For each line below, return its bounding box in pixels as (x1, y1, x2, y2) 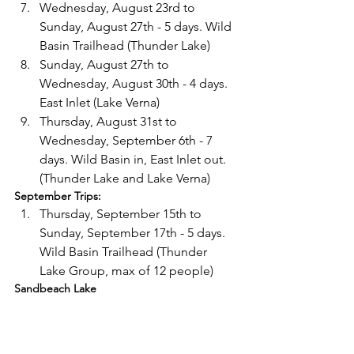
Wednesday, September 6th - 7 (40, 133, 216, 148)
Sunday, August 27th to (40, 57, 172, 72)
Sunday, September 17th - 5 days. (40, 225, 228, 240)
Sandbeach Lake (14, 281, 96, 296)
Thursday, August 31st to (40, 114, 180, 129)
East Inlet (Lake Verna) (40, 95, 160, 110)
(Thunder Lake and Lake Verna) (40, 171, 210, 186)
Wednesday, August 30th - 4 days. (40, 76, 231, 91)
